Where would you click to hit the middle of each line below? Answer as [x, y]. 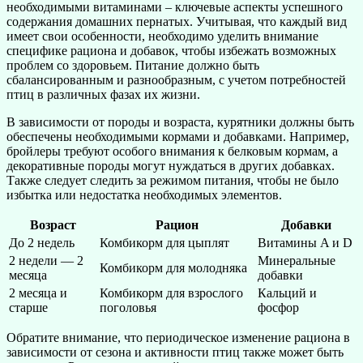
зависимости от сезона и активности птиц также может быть [175, 352]
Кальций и [287, 293]
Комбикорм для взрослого [171, 293]
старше [28, 307]
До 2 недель [42, 242]
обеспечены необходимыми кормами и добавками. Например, [178, 136]
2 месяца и [38, 293]
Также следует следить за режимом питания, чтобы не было [173, 180]
